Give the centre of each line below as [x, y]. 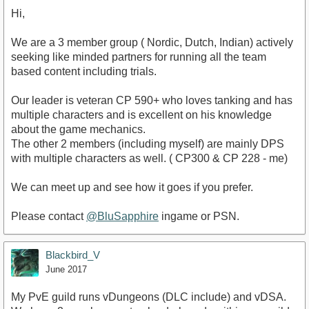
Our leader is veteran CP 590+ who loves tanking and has [152, 101]
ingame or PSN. [199, 217]
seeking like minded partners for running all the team [139, 57]
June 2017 [66, 270]
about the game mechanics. [78, 130]
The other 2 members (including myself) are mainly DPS [148, 144]
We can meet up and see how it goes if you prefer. [132, 188]
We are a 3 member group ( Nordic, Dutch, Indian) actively [152, 43]
